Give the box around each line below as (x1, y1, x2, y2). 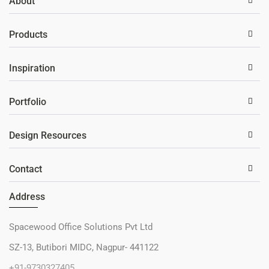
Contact (9, 163, 42, 175)
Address (9, 190, 45, 202)
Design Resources (9, 129, 86, 141)
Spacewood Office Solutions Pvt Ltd (9, 221, 153, 232)
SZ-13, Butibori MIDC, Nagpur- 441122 (9, 241, 159, 253)
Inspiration (9, 62, 55, 74)
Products (9, 28, 47, 40)
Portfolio (9, 95, 46, 107)
